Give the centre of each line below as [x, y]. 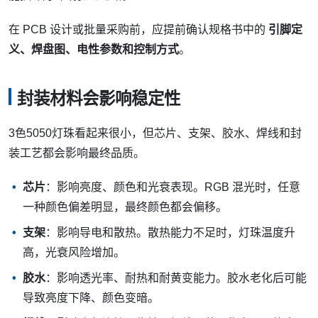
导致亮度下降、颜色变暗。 [91, 297]
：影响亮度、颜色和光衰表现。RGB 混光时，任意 [173, 187]
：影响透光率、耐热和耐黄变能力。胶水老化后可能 [176, 278]
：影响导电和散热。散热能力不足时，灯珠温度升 [170, 232]
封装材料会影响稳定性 [99, 99]
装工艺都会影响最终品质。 [77, 153]
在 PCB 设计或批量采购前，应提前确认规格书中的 [138, 30]
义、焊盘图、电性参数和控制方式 [94, 50]
